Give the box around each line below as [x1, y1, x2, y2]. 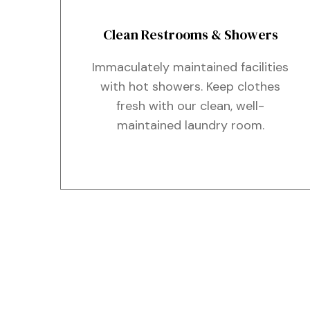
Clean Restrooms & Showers [102, 25, 278, 44]
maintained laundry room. [116, 117, 264, 134]
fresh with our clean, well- [116, 98, 265, 114]
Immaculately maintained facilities [92, 59, 289, 75]
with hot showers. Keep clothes [100, 78, 281, 95]
